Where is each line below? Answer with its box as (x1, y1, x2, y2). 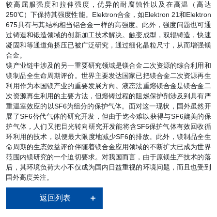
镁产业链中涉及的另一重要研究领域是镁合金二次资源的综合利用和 (6, 62, 211, 70)
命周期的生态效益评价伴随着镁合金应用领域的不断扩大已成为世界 (6, 143, 211, 151)
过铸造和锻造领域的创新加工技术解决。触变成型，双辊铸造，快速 (6, 31, 211, 39)
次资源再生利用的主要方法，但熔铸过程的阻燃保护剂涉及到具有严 (6, 92, 211, 100)
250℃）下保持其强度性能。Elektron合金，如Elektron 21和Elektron (6, 11, 211, 19)
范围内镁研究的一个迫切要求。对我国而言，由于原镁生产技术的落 (6, 153, 211, 161)
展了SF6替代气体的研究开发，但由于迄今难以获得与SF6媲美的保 (6, 112, 211, 121)
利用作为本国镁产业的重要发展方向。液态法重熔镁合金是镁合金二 (6, 82, 211, 90)
